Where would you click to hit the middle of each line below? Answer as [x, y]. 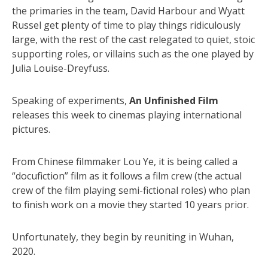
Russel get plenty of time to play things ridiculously [126, 25]
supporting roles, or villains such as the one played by [133, 54]
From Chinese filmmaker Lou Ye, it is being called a [125, 161]
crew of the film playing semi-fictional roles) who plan [131, 190]
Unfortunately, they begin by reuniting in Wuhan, [123, 237]
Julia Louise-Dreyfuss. [61, 68]
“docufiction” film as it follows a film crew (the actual [127, 176]
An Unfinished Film [174, 100]
